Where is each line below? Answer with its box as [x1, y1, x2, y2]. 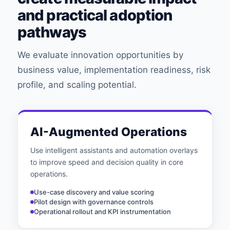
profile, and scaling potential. [17, 80, 137, 90]
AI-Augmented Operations [30, 125, 187, 139]
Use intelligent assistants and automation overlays [30, 146, 198, 155]
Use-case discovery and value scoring [34, 188, 154, 196]
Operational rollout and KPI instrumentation [34, 207, 171, 216]
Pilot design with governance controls [34, 198, 154, 206]
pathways [17, 23, 86, 41]
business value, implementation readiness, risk [17, 65, 210, 75]
